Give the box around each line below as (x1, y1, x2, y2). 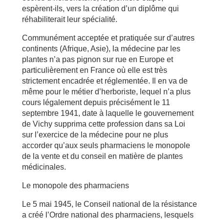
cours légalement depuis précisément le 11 (22, 98, 170, 107)
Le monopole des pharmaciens (22, 181, 129, 190)
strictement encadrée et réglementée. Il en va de (22, 77, 188, 85)
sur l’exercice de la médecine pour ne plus (22, 131, 168, 139)
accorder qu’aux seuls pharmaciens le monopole (22, 141, 190, 150)
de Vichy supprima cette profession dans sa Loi (22, 120, 185, 128)
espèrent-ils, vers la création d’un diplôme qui (22, 4, 179, 13)
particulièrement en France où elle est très (22, 66, 167, 74)
